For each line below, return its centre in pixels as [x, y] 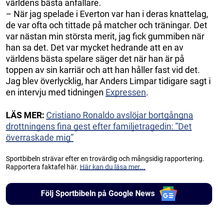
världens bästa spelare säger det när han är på [95, 58]
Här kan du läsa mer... [113, 167]
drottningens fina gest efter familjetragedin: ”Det [99, 126]
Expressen [126, 92]
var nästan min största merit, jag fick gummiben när [105, 36]
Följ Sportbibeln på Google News [98, 194]
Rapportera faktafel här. [43, 167]
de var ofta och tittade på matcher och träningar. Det [107, 25]
